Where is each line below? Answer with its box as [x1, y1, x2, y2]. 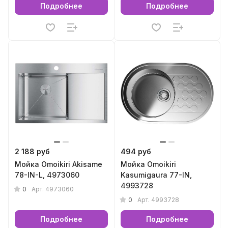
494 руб [121, 147, 151, 156]
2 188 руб [15, 147, 50, 156]
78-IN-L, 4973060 [15, 170, 79, 179]
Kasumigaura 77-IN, [121, 170, 192, 179]
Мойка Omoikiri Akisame [15, 160, 102, 168]
